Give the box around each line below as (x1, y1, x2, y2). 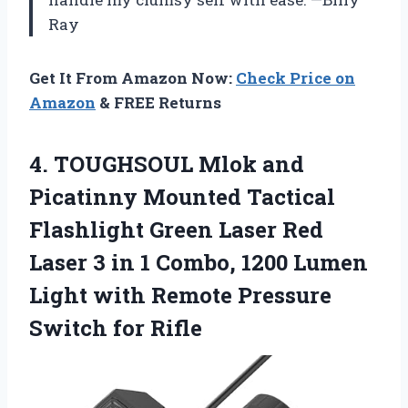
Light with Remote (29, 280, 238, 310)
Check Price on (236, 66, 355, 88)
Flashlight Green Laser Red (29, 214, 323, 244)
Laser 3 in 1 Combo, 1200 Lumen (29, 247, 368, 277)
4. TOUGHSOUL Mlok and (29, 148, 304, 178)
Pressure (238, 280, 331, 310)
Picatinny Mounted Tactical (29, 181, 335, 211)
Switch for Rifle (29, 312, 202, 342)
